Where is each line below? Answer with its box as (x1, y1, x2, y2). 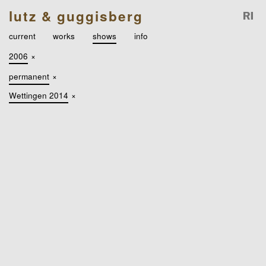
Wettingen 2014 (8, 89, 68, 102)
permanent (8, 70, 49, 83)
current (8, 29, 36, 42)
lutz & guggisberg (8, 6, 143, 26)
